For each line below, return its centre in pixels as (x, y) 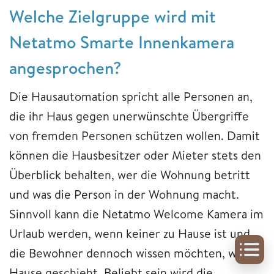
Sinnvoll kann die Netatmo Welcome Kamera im (136, 213)
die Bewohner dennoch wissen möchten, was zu (135, 253)
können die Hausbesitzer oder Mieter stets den (135, 155)
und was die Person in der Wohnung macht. (124, 194)
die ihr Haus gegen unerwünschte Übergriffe (129, 116)
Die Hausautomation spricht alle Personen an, (131, 96)
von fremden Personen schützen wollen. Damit (135, 135)
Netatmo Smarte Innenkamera (122, 42)
